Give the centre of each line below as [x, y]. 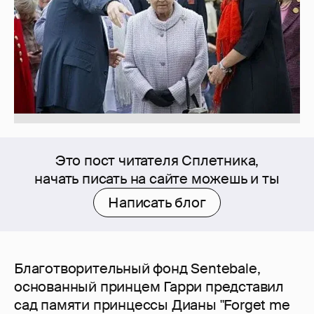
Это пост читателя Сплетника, [157, 161]
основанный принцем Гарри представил [149, 287]
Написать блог [157, 203]
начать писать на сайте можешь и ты [157, 179]
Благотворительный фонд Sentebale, [137, 269]
